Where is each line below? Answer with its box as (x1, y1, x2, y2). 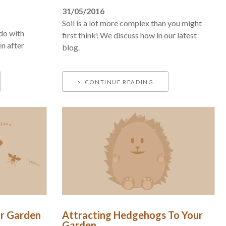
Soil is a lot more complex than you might (62, 18, 202, 28)
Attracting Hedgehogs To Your (62, 209, 203, 221)
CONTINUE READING (84, 78, 154, 85)
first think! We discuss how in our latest (62, 30, 197, 40)
